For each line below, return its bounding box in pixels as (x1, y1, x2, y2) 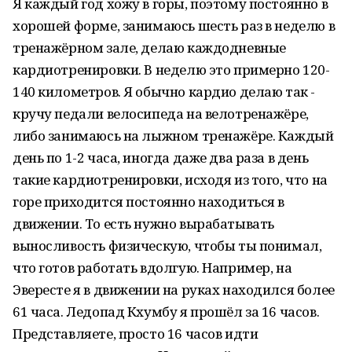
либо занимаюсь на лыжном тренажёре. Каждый (13, 126, 334, 145)
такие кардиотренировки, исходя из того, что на (13, 170, 328, 189)
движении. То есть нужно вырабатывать (13, 214, 274, 233)
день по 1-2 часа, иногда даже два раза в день (13, 148, 309, 167)
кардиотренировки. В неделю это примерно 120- (13, 60, 330, 79)
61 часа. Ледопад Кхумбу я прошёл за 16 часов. (13, 302, 320, 321)
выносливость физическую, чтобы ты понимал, (13, 236, 322, 255)
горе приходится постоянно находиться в (13, 192, 285, 211)
